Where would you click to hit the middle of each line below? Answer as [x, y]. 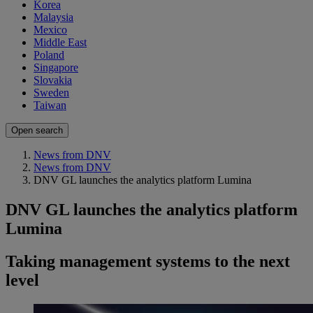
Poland [49, 55]
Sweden [51, 93]
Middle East [60, 43]
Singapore [56, 68]
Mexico [50, 30]
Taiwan [50, 105]
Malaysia [53, 17]
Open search [37, 131]
